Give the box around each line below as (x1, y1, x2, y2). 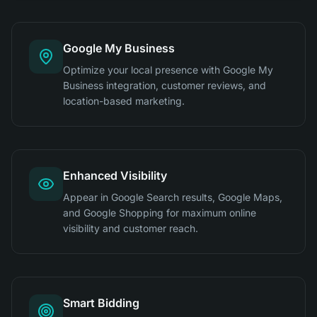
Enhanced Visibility (63, 168, 167, 183)
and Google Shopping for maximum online (63, 207, 256, 219)
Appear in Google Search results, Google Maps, (63, 191, 282, 203)
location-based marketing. (63, 95, 185, 107)
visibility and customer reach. (63, 222, 198, 234)
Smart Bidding (63, 296, 139, 310)
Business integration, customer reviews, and (63, 79, 266, 91)
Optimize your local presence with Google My (63, 64, 273, 76)
